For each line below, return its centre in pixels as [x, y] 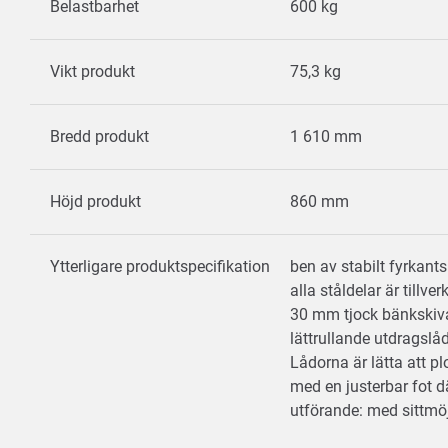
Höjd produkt [95, 201]
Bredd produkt [99, 136]
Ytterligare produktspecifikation [160, 266]
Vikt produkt [92, 71]
